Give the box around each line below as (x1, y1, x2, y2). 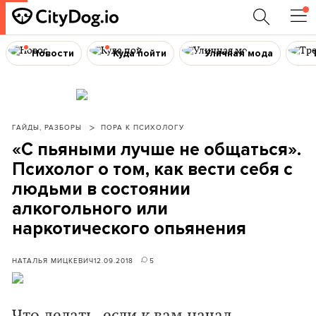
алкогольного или (12, 198, 168, 219)
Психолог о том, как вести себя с (12, 159, 293, 180)
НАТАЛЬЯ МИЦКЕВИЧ (12, 255, 94, 265)
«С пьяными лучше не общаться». (12, 139, 301, 160)
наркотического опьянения (12, 218, 246, 239)
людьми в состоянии (12, 178, 190, 200)
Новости (31, 47, 74, 59)
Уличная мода (205, 47, 274, 59)
